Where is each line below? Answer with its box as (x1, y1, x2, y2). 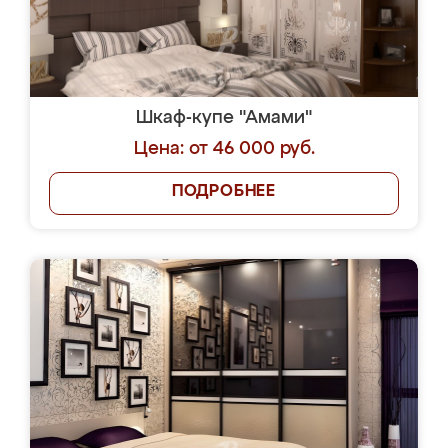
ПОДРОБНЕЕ (171, 184, 277, 200)
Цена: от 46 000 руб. (133, 140, 315, 158)
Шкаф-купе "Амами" (136, 109, 312, 127)
